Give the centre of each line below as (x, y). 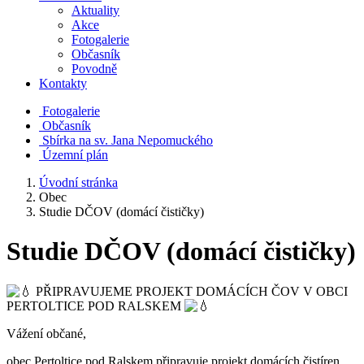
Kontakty (63, 83)
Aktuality (95, 10)
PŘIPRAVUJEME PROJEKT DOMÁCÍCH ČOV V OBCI (190, 291)
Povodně (94, 69)
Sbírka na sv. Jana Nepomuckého (128, 140)
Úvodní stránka (78, 182)
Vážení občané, (46, 333)
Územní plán (75, 155)
